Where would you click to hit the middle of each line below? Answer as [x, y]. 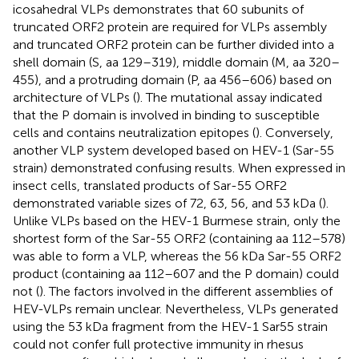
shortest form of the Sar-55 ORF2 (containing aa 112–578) [179, 238]
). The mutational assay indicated [229, 97]
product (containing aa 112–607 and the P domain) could [176, 273]
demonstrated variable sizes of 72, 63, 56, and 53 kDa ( [167, 203]
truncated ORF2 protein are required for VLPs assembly [170, 26]
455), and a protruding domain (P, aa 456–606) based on [172, 79]
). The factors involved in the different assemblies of [186, 291]
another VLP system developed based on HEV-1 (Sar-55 [173, 150]
